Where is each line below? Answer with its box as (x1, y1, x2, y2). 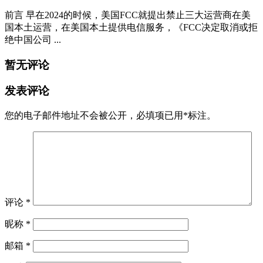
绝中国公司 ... (5, 34, 61, 45)
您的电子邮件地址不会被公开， (5, 110, 136, 121)
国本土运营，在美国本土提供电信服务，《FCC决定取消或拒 (5, 22, 258, 32)
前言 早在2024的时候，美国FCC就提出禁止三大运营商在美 (5, 9, 251, 20)
